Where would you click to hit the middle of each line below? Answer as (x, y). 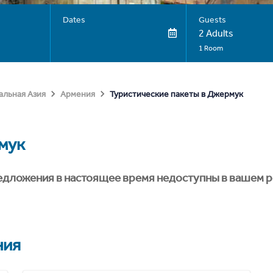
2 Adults (216, 33)
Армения (78, 94)
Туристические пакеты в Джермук (176, 94)
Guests (212, 20)
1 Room (211, 48)
